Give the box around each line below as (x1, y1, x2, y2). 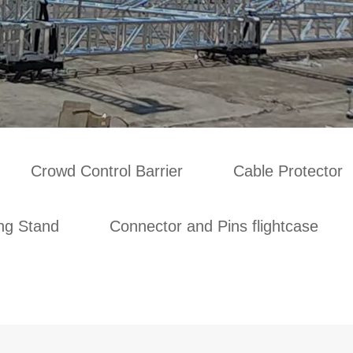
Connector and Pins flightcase (110, 217, 318, 235)
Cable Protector (233, 162, 343, 180)
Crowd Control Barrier (31, 162, 183, 180)
